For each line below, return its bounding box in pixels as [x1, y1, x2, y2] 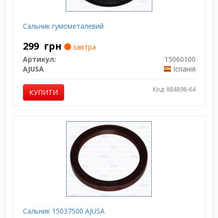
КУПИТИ [29, 87, 58, 97]
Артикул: [22, 54, 56, 64]
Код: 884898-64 [152, 85, 196, 93]
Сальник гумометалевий [22, 21, 104, 31]
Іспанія [173, 64, 196, 73]
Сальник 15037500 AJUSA [22, 206, 105, 216]
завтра [71, 42, 96, 52]
